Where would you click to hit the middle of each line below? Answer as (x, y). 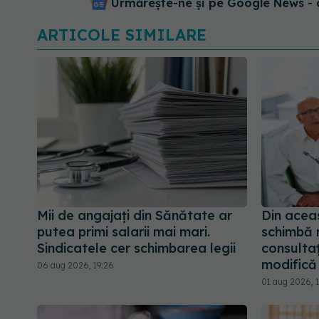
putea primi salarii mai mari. (124, 232)
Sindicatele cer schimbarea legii (136, 249)
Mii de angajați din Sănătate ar (135, 216)
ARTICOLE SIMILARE (122, 35)
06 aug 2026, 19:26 (75, 266)
